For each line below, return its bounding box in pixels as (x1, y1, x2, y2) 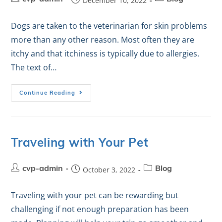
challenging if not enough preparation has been (11, 204, 189, 215)
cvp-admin (22, 165, 63, 173)
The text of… (11, 62, 57, 73)
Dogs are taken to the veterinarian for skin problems (11, 20, 208, 31)
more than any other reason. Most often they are (11, 34, 195, 45)
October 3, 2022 (83, 165, 136, 174)
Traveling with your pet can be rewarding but (11, 190, 179, 201)
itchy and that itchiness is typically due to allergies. (11, 48, 200, 59)
